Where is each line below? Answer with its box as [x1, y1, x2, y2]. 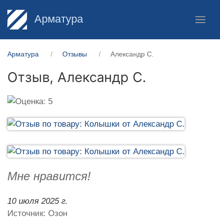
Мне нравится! [7, 169, 91, 183]
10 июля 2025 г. [7, 196, 68, 206]
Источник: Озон [7, 208, 67, 218]
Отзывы [62, 50, 87, 58]
